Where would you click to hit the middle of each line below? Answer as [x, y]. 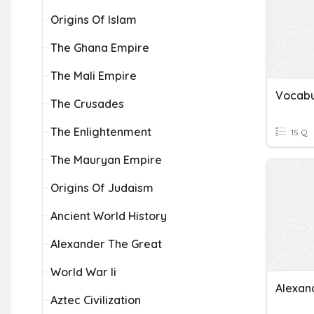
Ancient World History [109, 216]
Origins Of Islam [94, 20]
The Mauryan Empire [106, 160]
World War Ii [83, 272]
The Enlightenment [101, 132]
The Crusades [87, 104]
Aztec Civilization [96, 300]
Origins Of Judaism [102, 188]
